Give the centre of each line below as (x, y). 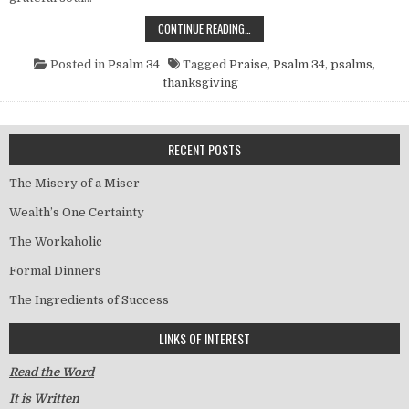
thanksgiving (200, 82)
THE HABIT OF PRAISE (298, 27)
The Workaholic (56, 241)
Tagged (204, 64)
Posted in (78, 64)
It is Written (44, 398)
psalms (351, 64)
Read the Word (52, 372)
